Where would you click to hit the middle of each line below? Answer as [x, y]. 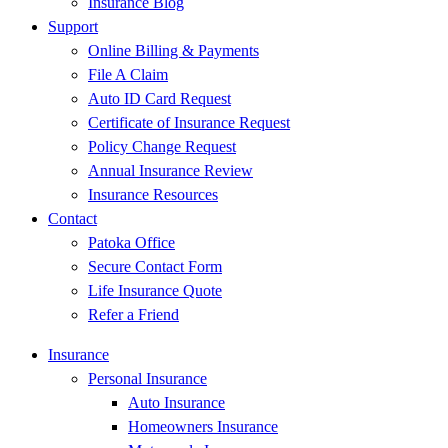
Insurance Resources [153, 194]
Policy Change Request [162, 146]
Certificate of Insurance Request [189, 122]
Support [73, 26]
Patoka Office [131, 242]
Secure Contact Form [155, 266]
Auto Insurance [176, 402]
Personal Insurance [147, 378]
